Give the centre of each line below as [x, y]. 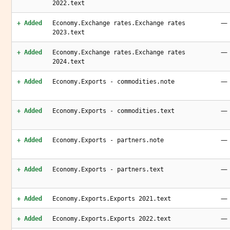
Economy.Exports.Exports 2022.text [112, 219]
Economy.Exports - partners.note [108, 140]
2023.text [69, 32]
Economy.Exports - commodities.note [113, 82]
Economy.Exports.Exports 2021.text [112, 199]
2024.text [69, 62]
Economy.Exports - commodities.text [113, 111]
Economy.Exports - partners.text [108, 169]
